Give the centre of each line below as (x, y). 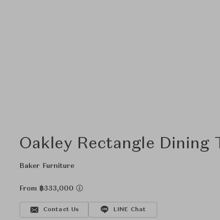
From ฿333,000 (48, 189)
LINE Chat (130, 210)
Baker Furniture (47, 166)
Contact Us (61, 210)
